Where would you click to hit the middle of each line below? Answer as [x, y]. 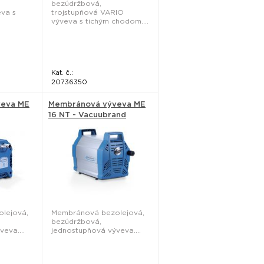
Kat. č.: [62, 72]
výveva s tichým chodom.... [100, 21]
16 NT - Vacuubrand [87, 115]
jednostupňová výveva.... [96, 230]
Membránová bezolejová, [98, 212]
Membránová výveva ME [97, 104]
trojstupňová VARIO [88, 12]
